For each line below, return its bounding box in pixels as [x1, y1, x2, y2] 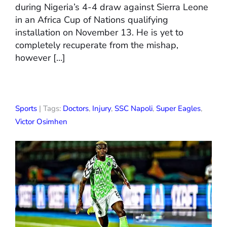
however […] [15, 51, 65, 64]
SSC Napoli [115, 103, 153, 113]
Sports [15, 103, 37, 113]
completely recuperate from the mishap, [15, 39, 178, 51]
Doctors [63, 103, 89, 113]
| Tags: [37, 103, 63, 113]
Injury [92, 103, 111, 113]
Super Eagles [156, 103, 201, 113]
